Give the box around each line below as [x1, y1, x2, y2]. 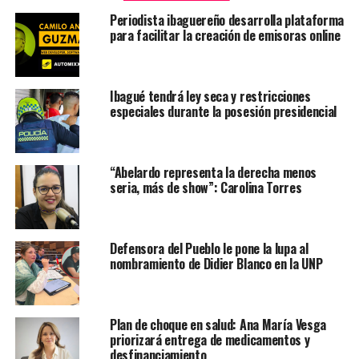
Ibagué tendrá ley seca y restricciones [109, 87, 311, 107]
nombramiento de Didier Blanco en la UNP [109, 254, 323, 274]
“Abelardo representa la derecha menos [109, 163, 317, 183]
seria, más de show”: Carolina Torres [109, 178, 302, 198]
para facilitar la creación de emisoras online [109, 26, 341, 46]
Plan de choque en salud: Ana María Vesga [109, 315, 327, 335]
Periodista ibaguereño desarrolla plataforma [109, 10, 345, 30]
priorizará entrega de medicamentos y [109, 330, 310, 350]
